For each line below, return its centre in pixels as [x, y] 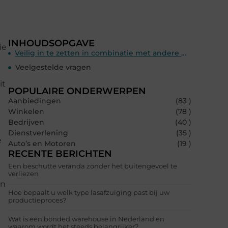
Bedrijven [26, 122]
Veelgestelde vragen [53, 67]
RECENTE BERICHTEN [60, 154]
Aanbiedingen [35, 101]
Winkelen [26, 112]
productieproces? [37, 200]
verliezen [23, 174]
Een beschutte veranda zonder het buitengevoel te [93, 166]
